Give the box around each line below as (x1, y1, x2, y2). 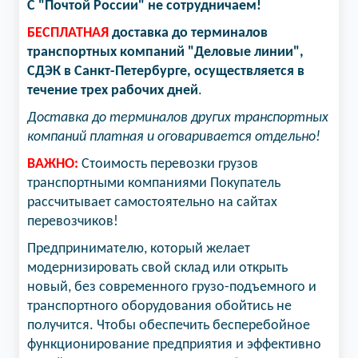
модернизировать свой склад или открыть (27, 261, 288, 276)
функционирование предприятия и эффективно (27, 337, 321, 352)
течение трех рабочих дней (27, 83, 198, 98)
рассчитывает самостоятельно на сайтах (27, 195, 277, 210)
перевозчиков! (27, 214, 118, 229)
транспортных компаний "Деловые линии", (27, 45, 304, 60)
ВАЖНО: (27, 157, 78, 172)
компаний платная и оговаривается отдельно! (27, 129, 320, 145)
